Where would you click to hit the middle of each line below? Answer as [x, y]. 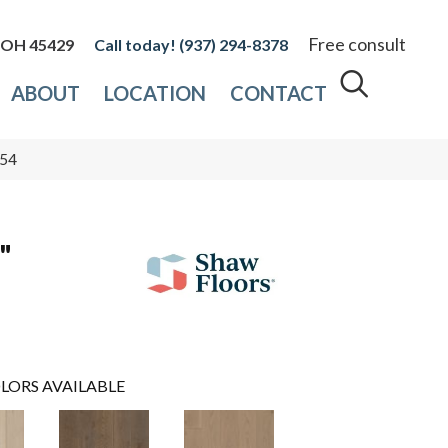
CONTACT [279, 93]
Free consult [357, 44]
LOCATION [155, 93]
